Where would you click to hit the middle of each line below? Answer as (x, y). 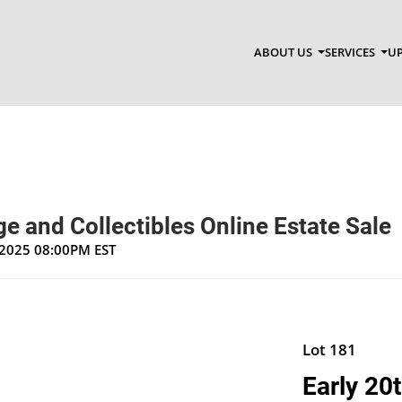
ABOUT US (284, 52)
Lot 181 (329, 349)
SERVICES (351, 52)
